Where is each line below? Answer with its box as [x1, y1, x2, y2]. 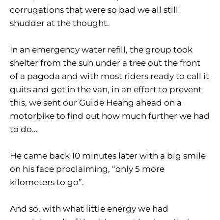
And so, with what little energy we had [10, 204, 168, 214]
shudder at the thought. [10, 18, 109, 28]
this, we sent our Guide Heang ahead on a [10, 98, 182, 108]
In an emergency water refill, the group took [10, 45, 192, 55]
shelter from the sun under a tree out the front [10, 58, 200, 68]
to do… [10, 124, 37, 135]
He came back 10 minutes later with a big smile [10, 151, 206, 161]
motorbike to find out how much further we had [10, 111, 210, 121]
